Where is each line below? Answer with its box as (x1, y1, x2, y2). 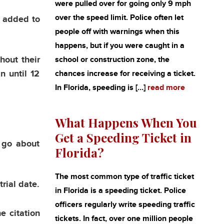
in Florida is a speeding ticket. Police (54, 186, 186, 195)
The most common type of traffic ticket (54, 172, 194, 181)
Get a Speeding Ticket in (54, 129, 191, 145)
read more (147, 83, 185, 92)
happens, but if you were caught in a (54, 41, 184, 50)
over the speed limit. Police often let (54, 13, 183, 22)
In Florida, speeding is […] (54, 83, 147, 92)
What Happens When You (54, 114, 197, 130)
